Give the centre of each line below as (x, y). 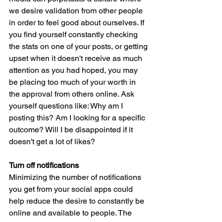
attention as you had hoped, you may (74, 70)
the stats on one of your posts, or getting (79, 47)
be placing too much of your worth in (73, 82)
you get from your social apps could (72, 189)
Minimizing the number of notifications (76, 177)
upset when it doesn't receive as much (77, 58)
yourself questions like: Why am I (67, 106)
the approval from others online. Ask (73, 94)
